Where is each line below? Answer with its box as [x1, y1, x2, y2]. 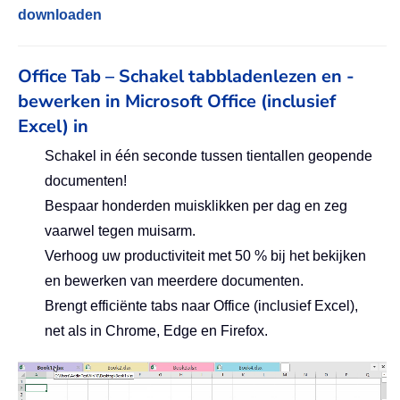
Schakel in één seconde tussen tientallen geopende [45, 148, 372, 164]
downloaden [18, 7, 102, 23]
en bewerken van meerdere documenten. [45, 273, 304, 289]
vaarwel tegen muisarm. [45, 223, 196, 239]
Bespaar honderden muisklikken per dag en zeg [45, 198, 347, 214]
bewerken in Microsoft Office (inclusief [18, 89, 336, 114]
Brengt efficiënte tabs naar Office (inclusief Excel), [45, 298, 358, 314]
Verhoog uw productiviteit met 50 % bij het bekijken [45, 248, 366, 264]
